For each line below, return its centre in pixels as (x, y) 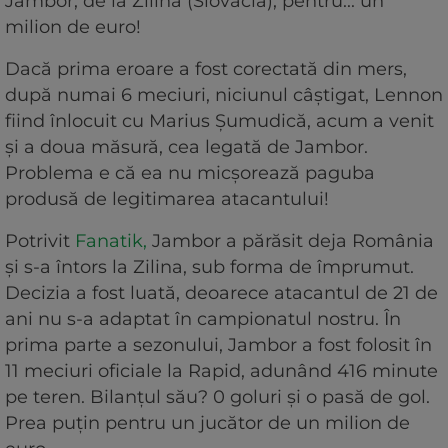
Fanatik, (113, 241)
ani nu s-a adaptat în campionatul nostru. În (203, 319)
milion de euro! (73, 27)
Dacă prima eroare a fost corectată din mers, (206, 69)
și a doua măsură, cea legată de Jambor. (186, 147)
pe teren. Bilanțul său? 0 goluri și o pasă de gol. (217, 397)
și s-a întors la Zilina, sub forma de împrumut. (209, 267)
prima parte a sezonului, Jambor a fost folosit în (218, 345)
